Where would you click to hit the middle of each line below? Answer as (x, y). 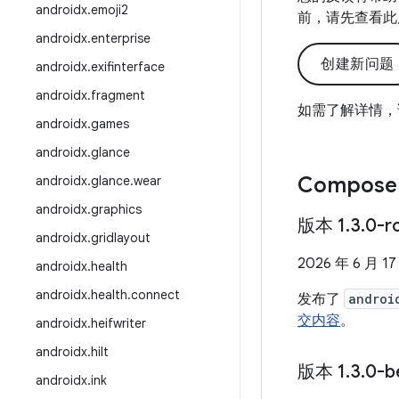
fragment (118, 95)
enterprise (121, 38)
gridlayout (121, 238)
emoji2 (110, 10)
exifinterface (128, 67)
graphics (116, 209)
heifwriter (118, 323)
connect (155, 295)
